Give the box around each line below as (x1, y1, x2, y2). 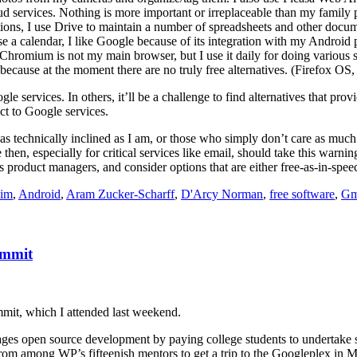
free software (269, 187, 335, 202)
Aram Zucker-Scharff (66, 187, 175, 202)
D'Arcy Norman (181, 187, 263, 202)
